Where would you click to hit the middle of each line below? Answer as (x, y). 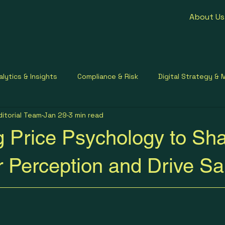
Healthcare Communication (123, 117)
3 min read (86, 115)
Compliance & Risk (108, 77)
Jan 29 (55, 115)
